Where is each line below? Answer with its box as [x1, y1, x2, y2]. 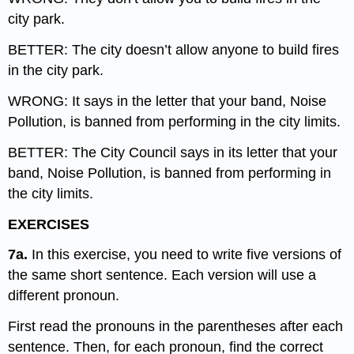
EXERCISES [8, 216, 90, 232]
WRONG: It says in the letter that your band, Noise [8, 92, 327, 109]
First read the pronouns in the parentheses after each [8, 318, 344, 335]
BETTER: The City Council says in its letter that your [8, 144, 338, 160]
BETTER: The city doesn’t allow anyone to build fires [8, 42, 340, 58]
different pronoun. [8, 288, 120, 304]
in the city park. [8, 62, 104, 79]
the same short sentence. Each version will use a [8, 267, 317, 284]
